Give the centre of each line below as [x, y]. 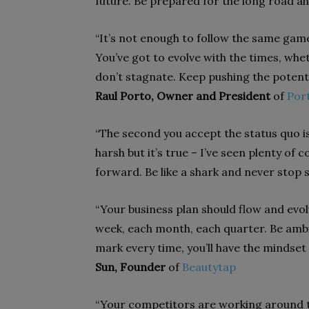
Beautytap [209, 267]
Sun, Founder [130, 267]
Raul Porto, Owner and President [184, 96]
